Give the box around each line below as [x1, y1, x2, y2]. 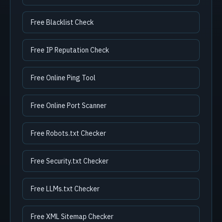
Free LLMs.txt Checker [31, 184, 100, 193]
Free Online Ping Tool [31, 73, 96, 82]
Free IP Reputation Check [31, 46, 109, 55]
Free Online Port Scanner [31, 101, 107, 110]
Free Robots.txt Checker [31, 129, 106, 138]
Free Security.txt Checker [31, 157, 109, 166]
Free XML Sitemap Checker [31, 212, 113, 221]
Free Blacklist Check [31, 18, 94, 27]
